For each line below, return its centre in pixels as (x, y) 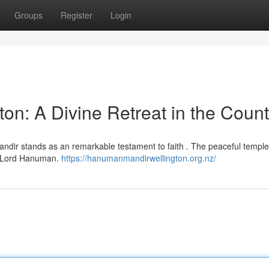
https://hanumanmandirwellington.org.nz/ (139, 158)
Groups (29, 15)
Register (77, 15)
